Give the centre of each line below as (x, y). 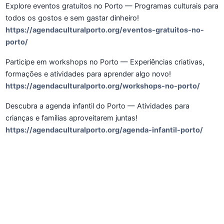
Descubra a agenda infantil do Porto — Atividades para (97, 106)
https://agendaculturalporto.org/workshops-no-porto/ (103, 86)
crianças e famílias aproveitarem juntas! (71, 118)
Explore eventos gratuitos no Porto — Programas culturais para (112, 6)
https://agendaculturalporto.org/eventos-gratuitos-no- (105, 30)
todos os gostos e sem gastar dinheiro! (72, 18)
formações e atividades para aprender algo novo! (88, 74)
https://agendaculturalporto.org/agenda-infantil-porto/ (104, 130)
